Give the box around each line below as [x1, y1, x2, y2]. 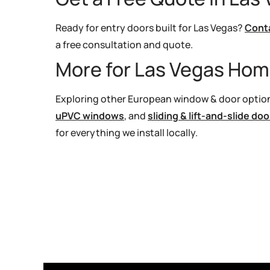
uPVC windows [55, 108, 124, 122]
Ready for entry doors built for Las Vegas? [55, 20, 245, 34]
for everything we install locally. [55, 125, 198, 139]
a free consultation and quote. [55, 37, 193, 51]
